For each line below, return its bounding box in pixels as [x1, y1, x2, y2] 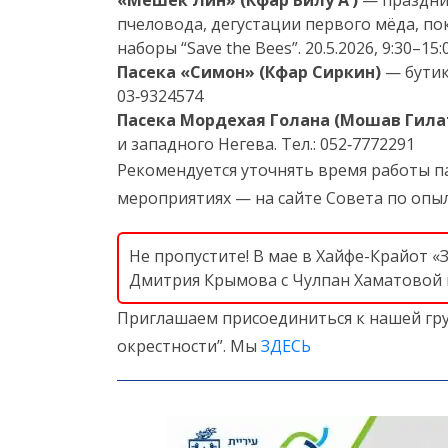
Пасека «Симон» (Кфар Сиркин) [117, 61, 381, 83]
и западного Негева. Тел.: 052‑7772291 [117, 133, 415, 155]
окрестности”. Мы [117, 335, 261, 357]
